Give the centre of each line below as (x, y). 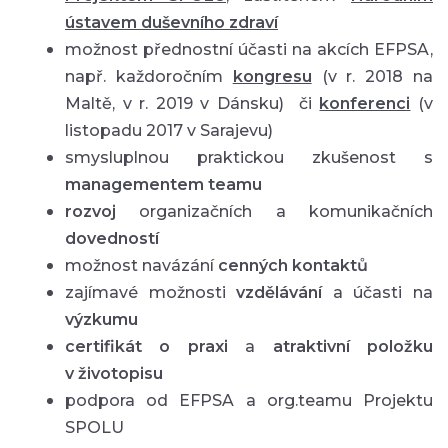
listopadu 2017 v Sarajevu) (169, 130)
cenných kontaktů (293, 265)
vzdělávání (279, 292)
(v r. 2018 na (372, 76)
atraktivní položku (353, 346)
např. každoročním (149, 76)
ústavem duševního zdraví (171, 22)
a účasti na (378, 292)
